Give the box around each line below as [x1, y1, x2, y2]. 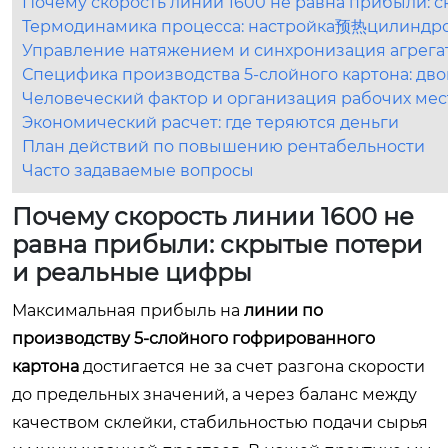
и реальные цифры [12, 258, 252, 287]
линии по [244, 301, 323, 320]
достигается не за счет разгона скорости [79, 357, 425, 376]
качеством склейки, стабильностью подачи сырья [12, 413, 428, 432]
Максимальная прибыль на [12, 301, 244, 320]
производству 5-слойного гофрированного [12, 329, 375, 348]
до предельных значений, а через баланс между [12, 385, 417, 404]
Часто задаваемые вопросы [22, 161, 254, 180]
